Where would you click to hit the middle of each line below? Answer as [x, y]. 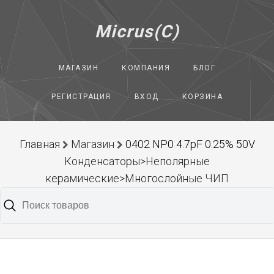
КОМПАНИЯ [146, 68]
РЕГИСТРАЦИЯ [81, 97]
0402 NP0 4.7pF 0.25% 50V [190, 144]
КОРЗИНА [202, 97]
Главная [39, 144]
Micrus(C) [137, 31]
